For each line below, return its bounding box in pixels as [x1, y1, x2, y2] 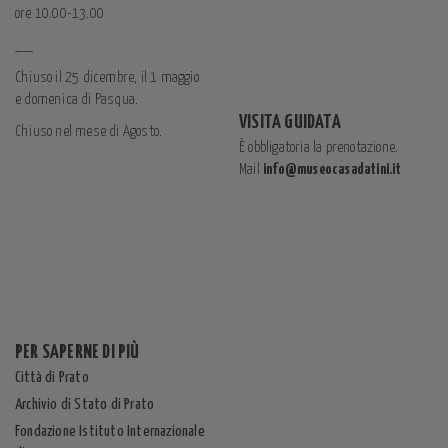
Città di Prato [15, 370, 89, 385]
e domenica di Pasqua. [15, 92, 139, 107]
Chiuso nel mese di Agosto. [15, 124, 163, 139]
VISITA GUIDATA [239, 113, 341, 132]
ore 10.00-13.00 [15, 6, 104, 21]
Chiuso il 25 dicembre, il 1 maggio [15, 70, 199, 85]
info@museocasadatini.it [263, 162, 402, 177]
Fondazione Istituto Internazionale [15, 424, 205, 439]
